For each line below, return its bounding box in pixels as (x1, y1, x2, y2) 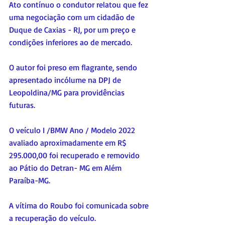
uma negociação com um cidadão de (9, 12, 137, 23)
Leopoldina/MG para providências (9, 87, 127, 98)
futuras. (9, 100, 35, 110)
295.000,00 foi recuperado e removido (9, 150, 142, 161)
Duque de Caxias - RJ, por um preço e (9, 25, 138, 35)
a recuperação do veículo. (9, 213, 96, 223)
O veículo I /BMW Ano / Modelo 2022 (9, 125, 137, 136)
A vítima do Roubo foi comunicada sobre (9, 200, 151, 211)
